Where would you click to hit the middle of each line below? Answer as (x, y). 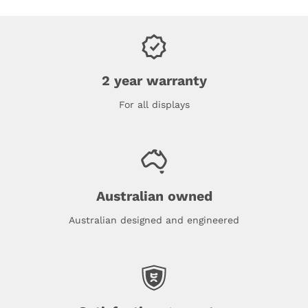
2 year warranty (154, 80)
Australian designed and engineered (154, 220)
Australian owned (154, 196)
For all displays (154, 104)
